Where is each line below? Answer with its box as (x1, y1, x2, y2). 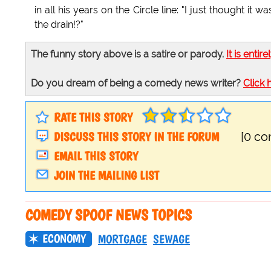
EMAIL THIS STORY (54, 149, 138, 164)
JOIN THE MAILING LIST (54, 168, 159, 183)
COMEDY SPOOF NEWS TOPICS (25, 206, 192, 224)
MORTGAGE (98, 232, 147, 247)
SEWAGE (153, 232, 190, 247)
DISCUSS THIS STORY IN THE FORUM (54, 129, 219, 145)
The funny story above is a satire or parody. (31, 48, 226, 60)
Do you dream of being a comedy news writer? (31, 77, 243, 90)
